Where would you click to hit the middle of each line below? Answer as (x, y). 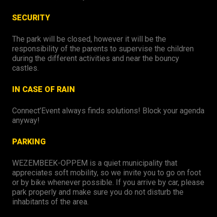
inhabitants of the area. (51, 202)
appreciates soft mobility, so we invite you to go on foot (107, 173)
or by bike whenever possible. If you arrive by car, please (108, 182)
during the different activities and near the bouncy (96, 58)
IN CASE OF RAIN (45, 89)
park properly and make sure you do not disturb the (98, 192)
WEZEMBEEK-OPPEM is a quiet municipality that (95, 163)
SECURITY (31, 18)
